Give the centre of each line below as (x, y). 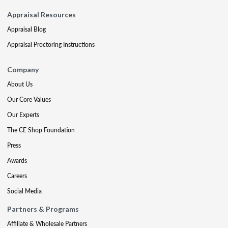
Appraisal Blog (26, 29)
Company (23, 69)
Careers (17, 176)
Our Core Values (29, 99)
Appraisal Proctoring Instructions (51, 44)
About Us (20, 84)
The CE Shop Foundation (41, 130)
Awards (17, 160)
